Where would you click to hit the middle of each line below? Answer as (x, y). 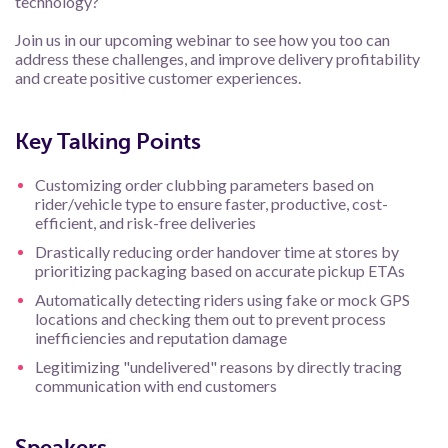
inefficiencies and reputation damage (161, 337)
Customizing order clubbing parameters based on (204, 184)
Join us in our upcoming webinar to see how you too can (202, 39)
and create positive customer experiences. (158, 77)
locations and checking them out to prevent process (210, 318)
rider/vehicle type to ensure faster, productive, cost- (211, 203)
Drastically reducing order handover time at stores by (217, 251)
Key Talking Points (108, 141)
